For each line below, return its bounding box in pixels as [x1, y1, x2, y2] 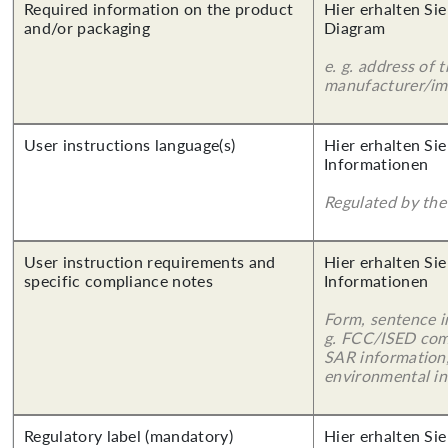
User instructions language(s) [24, 135, 236, 154]
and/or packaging [24, 18, 151, 37]
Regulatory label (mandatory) [24, 426, 233, 445]
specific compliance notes [24, 271, 214, 290]
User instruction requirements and [24, 252, 276, 271]
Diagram [324, 18, 386, 37]
